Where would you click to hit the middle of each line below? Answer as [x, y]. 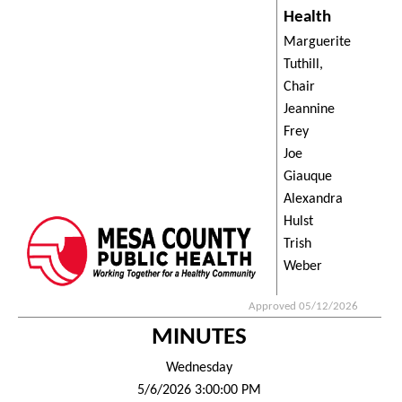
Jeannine [309, 109]
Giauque [307, 176]
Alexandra [313, 199]
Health [307, 17]
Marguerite [317, 42]
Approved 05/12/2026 [303, 306]
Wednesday [199, 367]
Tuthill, [303, 64]
